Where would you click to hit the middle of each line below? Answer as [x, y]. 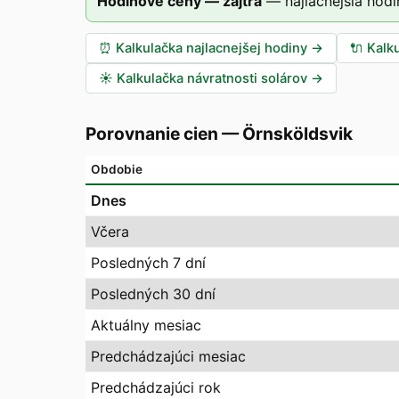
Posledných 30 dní [153, 294]
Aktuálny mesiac [146, 325]
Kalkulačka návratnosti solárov [212, 78]
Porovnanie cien [152, 134]
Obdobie [117, 169]
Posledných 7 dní [148, 263]
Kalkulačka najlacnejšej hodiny [212, 48]
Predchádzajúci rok [156, 387]
